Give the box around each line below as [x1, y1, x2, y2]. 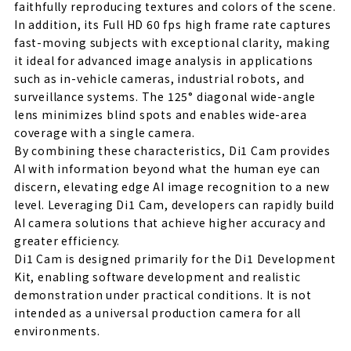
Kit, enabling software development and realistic [14, 269, 301, 285]
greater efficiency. [14, 233, 121, 249]
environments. [14, 323, 100, 339]
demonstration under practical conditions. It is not [14, 287, 312, 303]
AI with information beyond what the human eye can [14, 161, 321, 177]
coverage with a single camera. [14, 125, 196, 141]
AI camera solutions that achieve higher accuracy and [14, 215, 326, 231]
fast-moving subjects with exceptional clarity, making [14, 34, 331, 51]
